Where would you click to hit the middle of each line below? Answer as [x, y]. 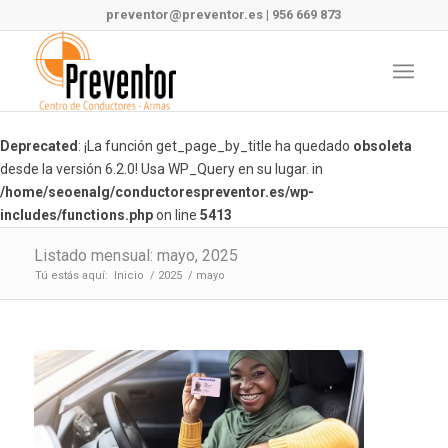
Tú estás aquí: [71, 275]
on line [176, 215]
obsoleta [382, 146]
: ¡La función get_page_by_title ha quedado [215, 146]
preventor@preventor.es [185, 14]
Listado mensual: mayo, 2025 [135, 255]
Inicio [128, 275]
